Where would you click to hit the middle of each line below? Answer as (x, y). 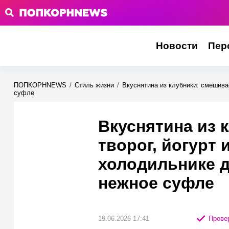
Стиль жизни (94, 85)
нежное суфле (156, 183)
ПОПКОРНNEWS (40, 85)
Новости (177, 46)
